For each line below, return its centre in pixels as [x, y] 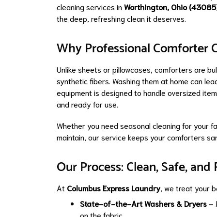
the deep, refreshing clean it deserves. [121, 18]
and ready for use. [87, 104]
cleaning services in [90, 7]
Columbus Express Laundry [114, 188]
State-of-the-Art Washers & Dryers [143, 203]
